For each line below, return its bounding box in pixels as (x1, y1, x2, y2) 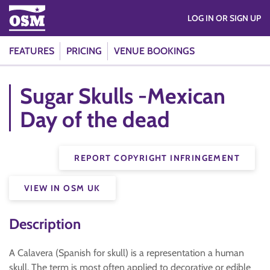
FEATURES (9, 45, 54, 57)
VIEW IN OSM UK (24, 183, 101, 193)
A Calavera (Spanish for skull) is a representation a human (9, 247, 244, 259)
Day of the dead (20, 106, 170, 133)
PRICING (66, 45, 102, 57)
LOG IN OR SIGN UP (216, 13, 261, 24)
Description (9, 215, 81, 233)
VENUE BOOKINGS (114, 45, 195, 57)
